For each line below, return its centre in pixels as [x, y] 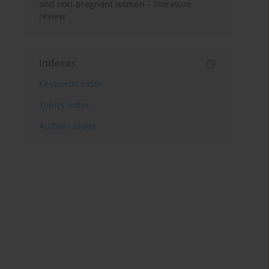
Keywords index [71, 84]
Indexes [58, 63]
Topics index [65, 105]
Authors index [68, 126]
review [53, 16]
